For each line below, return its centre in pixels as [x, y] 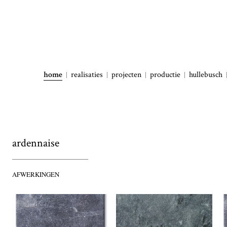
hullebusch [206, 75]
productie [165, 75]
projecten [126, 75]
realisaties [87, 75]
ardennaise [36, 143]
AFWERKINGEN [36, 174]
